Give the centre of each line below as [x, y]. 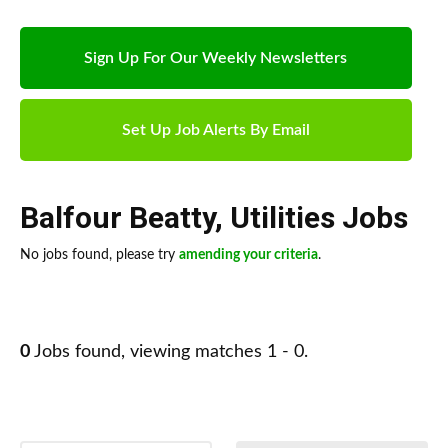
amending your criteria [248, 255]
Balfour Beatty [117, 218]
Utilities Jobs [319, 218]
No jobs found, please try [99, 255]
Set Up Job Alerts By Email [215, 130]
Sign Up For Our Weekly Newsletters [216, 58]
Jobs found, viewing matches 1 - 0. [169, 352]
